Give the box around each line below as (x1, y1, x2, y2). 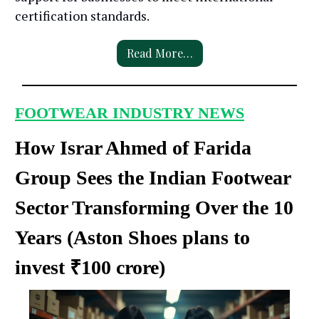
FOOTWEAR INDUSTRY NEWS (15, 103, 244, 122)
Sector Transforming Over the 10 (15, 196, 293, 219)
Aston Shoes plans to (73, 226, 250, 249)
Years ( (15, 226, 73, 249)
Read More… (126, 45, 193, 61)
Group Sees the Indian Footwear (15, 166, 291, 189)
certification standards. (15, 6, 150, 24)
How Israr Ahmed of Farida (15, 136, 251, 159)
